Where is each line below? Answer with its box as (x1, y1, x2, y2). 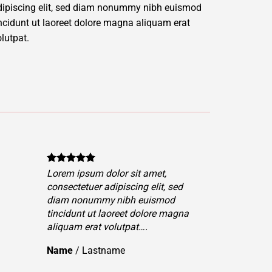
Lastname (113, 244, 157, 256)
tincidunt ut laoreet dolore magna (78, 207, 220, 219)
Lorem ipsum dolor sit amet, (78, 167, 198, 179)
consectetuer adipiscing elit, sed (78, 180, 214, 192)
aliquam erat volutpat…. (78, 220, 179, 233)
